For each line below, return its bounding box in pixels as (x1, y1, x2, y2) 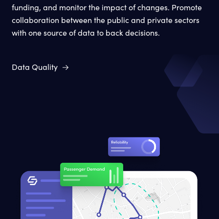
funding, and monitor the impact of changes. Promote (12, 1, 202, 12)
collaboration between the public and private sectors (12, 14, 199, 25)
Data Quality (12, 61, 58, 72)
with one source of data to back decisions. (12, 27, 160, 38)
